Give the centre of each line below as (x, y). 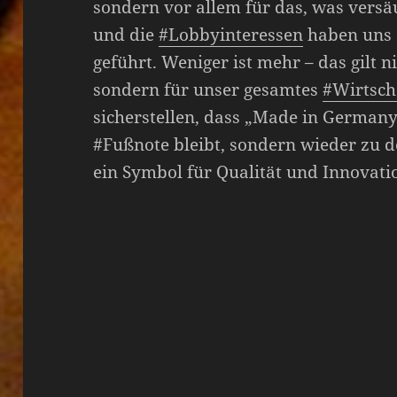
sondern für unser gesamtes (208, 89)
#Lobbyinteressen (231, 34)
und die (126, 34)
